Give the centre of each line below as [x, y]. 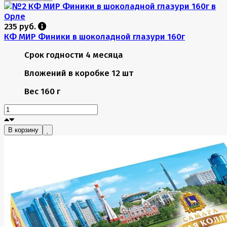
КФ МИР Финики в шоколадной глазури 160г [94, 36]
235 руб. [21, 26]
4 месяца [104, 54]
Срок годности [54, 54]
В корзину [23, 130]
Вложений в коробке [67, 73]
